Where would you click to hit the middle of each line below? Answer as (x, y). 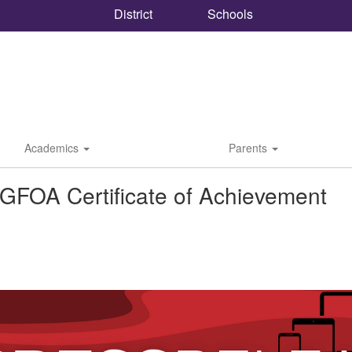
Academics (53, 148)
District (131, 13)
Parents (249, 148)
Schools (228, 14)
